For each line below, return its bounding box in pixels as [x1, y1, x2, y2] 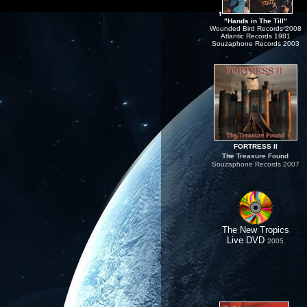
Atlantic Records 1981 [220, 32, 291, 40]
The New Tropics [221, 225, 289, 235]
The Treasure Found [222, 152, 288, 160]
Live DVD [227, 235, 265, 245]
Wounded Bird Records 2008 [209, 25, 302, 32]
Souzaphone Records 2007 [211, 160, 299, 168]
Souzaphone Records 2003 [211, 40, 299, 47]
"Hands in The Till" [223, 17, 287, 25]
